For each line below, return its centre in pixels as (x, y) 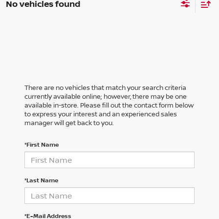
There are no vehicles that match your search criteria (105, 88)
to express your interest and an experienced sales (101, 114)
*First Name (42, 145)
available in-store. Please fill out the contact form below (109, 105)
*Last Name (41, 180)
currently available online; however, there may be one (106, 97)
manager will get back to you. (69, 123)
